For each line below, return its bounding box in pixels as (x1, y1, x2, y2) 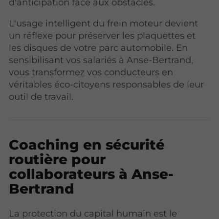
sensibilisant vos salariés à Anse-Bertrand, (9, 54, 194, 66)
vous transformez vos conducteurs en (9, 66, 174, 78)
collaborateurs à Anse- (9, 165, 174, 182)
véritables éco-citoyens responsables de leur (9, 79, 204, 90)
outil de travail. (9, 91, 74, 103)
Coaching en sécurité (9, 136, 165, 153)
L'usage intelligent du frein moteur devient (9, 18, 198, 29)
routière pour (9, 151, 106, 168)
